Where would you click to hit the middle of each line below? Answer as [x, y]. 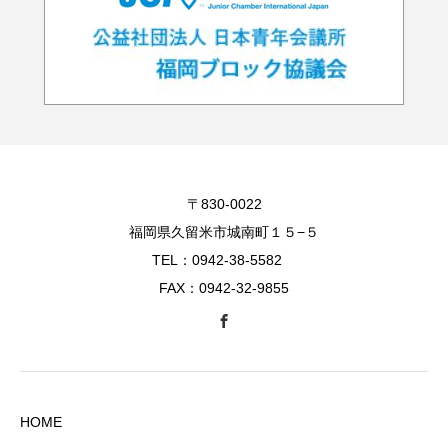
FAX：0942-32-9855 [224, 288]
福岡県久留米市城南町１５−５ [224, 232]
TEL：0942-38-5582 [224, 260]
